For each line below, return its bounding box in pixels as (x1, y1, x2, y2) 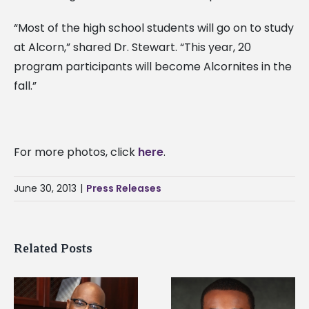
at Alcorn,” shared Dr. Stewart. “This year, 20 (14, 39, 251, 55)
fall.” (14, 77, 37, 94)
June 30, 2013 (14, 181, 77, 195)
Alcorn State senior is (62, 295, 156, 306)
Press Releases (86, 181, 161, 195)
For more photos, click (14, 143, 138, 160)
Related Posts (14, 240, 92, 256)
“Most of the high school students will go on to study (14, 19, 294, 36)
